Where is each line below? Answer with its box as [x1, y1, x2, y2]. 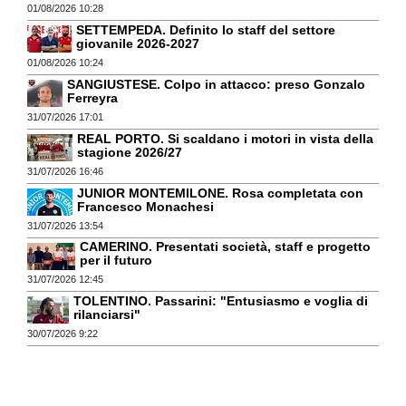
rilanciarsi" [73, 307, 140, 323]
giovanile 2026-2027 [76, 36, 199, 52]
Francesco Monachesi [77, 198, 214, 214]
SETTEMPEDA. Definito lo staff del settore [76, 23, 335, 38]
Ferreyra [67, 91, 118, 106]
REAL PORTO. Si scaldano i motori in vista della [77, 130, 373, 146]
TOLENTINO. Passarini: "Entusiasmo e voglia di [73, 294, 368, 309]
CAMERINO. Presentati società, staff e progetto [80, 239, 371, 255]
